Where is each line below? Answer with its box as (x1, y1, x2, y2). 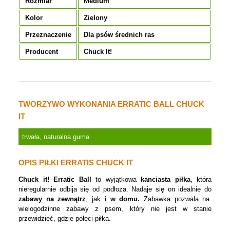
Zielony (84, 14, 107, 22)
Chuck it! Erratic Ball (18, 176, 95, 183)
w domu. (106, 195, 144, 203)
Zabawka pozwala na (143, 195, 210, 203)
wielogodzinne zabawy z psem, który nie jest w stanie (18, 205, 212, 213)
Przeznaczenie (25, 31, 71, 39)
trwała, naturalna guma (22, 133, 89, 141)
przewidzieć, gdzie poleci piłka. (18, 215, 111, 222)
